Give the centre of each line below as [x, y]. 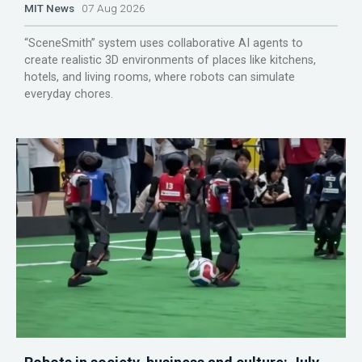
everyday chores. [69, 94]
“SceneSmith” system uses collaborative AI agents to [164, 43]
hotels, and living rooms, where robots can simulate [160, 77]
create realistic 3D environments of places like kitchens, [170, 60]
